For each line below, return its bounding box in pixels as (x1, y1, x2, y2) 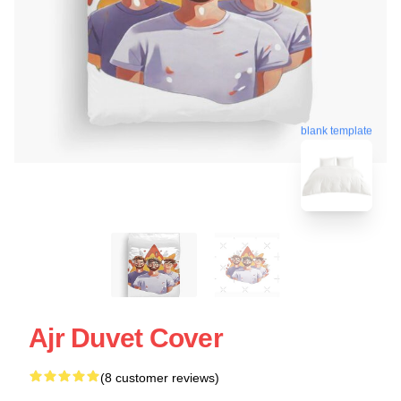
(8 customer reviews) (100, 370, 219, 385)
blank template (301, 122, 372, 135)
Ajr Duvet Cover (29, 322, 223, 353)
